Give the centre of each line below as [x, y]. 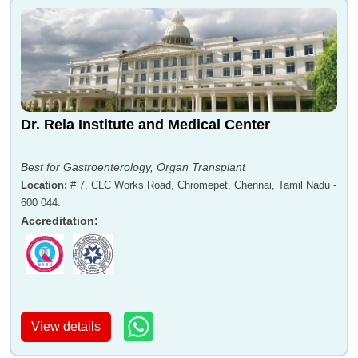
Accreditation [58, 221]
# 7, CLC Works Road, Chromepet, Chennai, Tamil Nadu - [203, 185]
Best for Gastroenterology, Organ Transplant [133, 167]
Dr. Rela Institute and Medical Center [145, 125]
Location [42, 185]
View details [66, 326]
